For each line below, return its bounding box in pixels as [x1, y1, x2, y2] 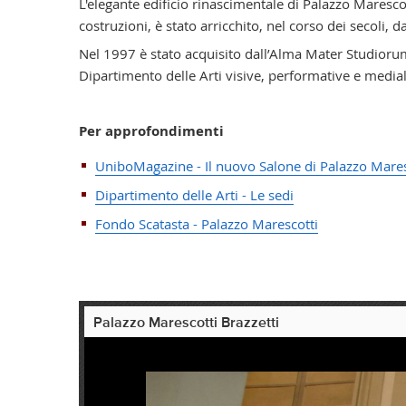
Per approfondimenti [78, 121, 224, 140]
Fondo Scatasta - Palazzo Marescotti [94, 214, 318, 233]
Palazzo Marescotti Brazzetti [92, 315, 279, 331]
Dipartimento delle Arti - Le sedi [94, 185, 294, 204]
